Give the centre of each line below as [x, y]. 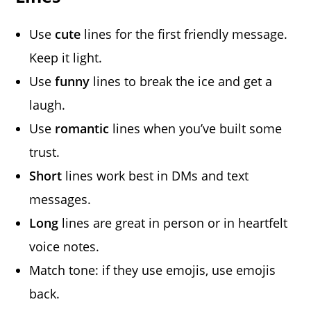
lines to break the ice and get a [181, 82]
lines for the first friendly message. [184, 34]
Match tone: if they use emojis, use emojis [153, 270]
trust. [45, 152]
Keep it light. [66, 58]
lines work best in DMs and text [155, 176]
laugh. [48, 105]
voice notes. [65, 247]
